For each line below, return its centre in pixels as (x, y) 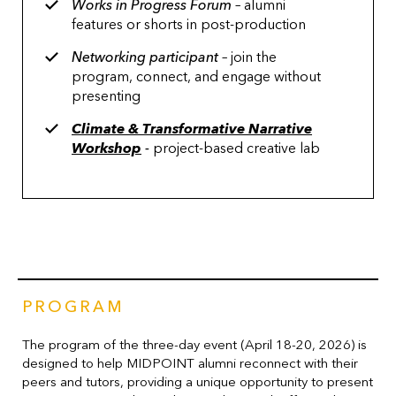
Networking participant (145, 57)
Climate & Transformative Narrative (192, 129)
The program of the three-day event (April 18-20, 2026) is (194, 344)
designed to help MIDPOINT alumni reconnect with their (190, 363)
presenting (106, 96)
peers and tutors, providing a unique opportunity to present (198, 381)
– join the (247, 57)
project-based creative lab (236, 148)
